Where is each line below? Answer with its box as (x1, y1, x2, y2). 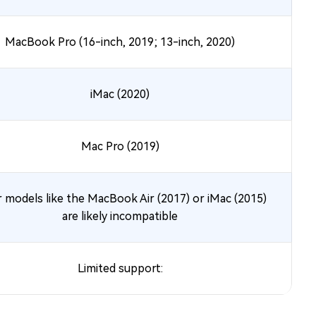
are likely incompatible (62, 209, 178, 223)
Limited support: (77, 262, 163, 275)
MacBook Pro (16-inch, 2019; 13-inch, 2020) (5, 35, 235, 49)
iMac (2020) (90, 87, 150, 101)
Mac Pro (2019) (80, 140, 159, 153)
